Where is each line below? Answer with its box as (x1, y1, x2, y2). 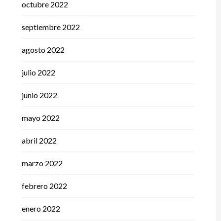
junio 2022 (21, 90, 57, 100)
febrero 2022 (21, 181, 67, 191)
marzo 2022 (21, 158, 63, 168)
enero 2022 (21, 204, 60, 214)
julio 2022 (21, 68, 55, 77)
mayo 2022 (21, 113, 60, 123)
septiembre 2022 (21, 22, 80, 32)
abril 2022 (21, 136, 57, 146)
